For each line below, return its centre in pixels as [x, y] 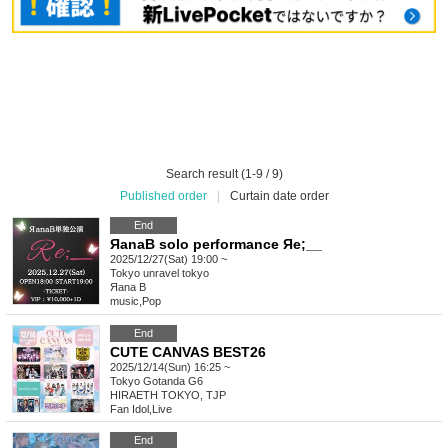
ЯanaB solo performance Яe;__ [216, 244]
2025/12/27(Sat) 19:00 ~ [168, 259]
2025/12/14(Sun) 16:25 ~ [170, 367]
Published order [163, 196]
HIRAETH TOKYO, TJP [168, 395]
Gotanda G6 [173, 381]
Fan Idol [129, 409]
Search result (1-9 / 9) [224, 174]
